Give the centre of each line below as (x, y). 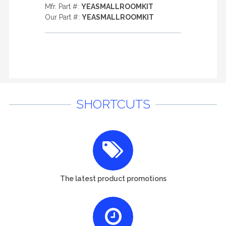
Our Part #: (63, 17)
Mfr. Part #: (63, 7)
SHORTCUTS (113, 104)
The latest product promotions (113, 178)
